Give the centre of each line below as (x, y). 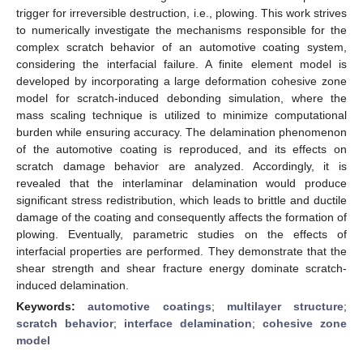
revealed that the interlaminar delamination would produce (181, 183)
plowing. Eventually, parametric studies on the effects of (181, 234)
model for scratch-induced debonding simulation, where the (181, 98)
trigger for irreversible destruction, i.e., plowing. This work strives (181, 13)
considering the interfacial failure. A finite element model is (181, 64)
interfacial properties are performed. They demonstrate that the (181, 251)
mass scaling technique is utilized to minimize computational (181, 115)
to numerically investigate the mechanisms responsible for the (181, 30)
